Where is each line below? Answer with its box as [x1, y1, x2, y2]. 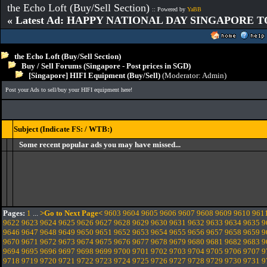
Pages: [3, 209, 25, 218]
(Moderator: [160, 71, 202, 80]
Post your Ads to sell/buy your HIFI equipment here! [5, 86, 132, 93]
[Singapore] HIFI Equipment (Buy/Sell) [23, 71, 160, 80]
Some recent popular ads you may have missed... [19, 140, 181, 149]
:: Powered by [152, 6, 187, 13]
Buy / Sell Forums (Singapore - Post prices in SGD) [21, 61, 191, 70]
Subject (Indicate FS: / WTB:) [14, 125, 112, 133]
